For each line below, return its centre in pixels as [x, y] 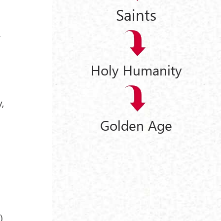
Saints [136, 14]
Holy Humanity [136, 70]
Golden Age [136, 125]
